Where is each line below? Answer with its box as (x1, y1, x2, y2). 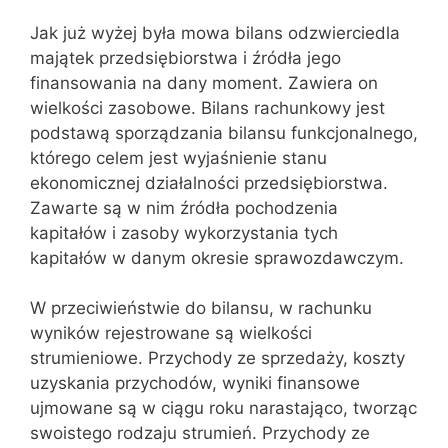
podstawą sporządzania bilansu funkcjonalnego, (30, 122, 418, 143)
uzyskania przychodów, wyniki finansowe (30, 373, 360, 393)
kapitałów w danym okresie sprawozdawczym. (30, 247, 404, 268)
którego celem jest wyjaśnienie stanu (30, 147, 327, 168)
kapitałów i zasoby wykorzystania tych (30, 222, 338, 243)
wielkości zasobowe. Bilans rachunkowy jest (30, 97, 385, 118)
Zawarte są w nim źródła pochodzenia (30, 197, 338, 218)
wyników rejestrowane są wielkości (30, 323, 312, 343)
